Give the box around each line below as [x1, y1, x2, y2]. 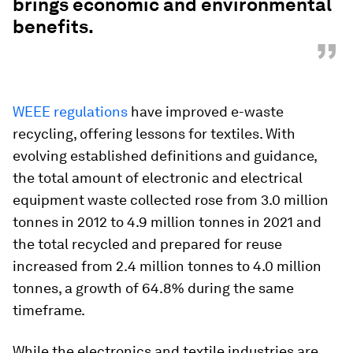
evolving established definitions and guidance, [13, 147, 317, 164]
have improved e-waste [128, 103, 284, 120]
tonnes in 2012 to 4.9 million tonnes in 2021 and [13, 214, 321, 230]
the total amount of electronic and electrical [13, 169, 303, 186]
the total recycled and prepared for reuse [13, 236, 282, 252]
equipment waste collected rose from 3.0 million [13, 191, 329, 208]
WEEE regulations [13, 103, 128, 120]
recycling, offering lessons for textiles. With [13, 125, 295, 142]
